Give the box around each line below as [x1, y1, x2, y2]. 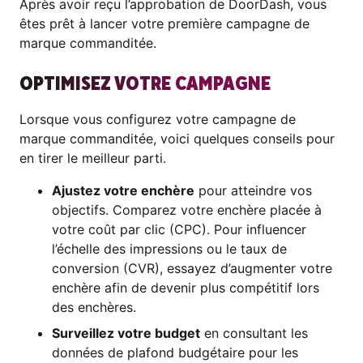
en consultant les [200, 325, 308, 342]
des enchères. [52, 299, 136, 316]
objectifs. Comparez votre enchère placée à [52, 202, 322, 219]
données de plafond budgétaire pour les [52, 344, 298, 361]
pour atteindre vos [194, 182, 312, 199]
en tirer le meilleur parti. [19, 150, 166, 167]
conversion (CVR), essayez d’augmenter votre [52, 260, 332, 277]
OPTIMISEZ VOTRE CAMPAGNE [19, 71, 271, 97]
